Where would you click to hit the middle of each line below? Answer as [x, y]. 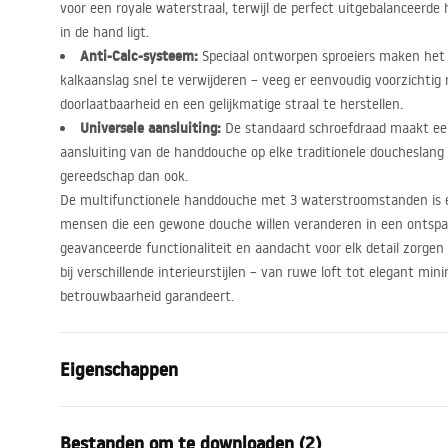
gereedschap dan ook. [124, 176]
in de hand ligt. [104, 32]
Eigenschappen [119, 369]
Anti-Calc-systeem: [139, 56]
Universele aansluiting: [150, 128]
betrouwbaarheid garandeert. [147, 296]
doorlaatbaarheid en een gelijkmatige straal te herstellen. [231, 104]
